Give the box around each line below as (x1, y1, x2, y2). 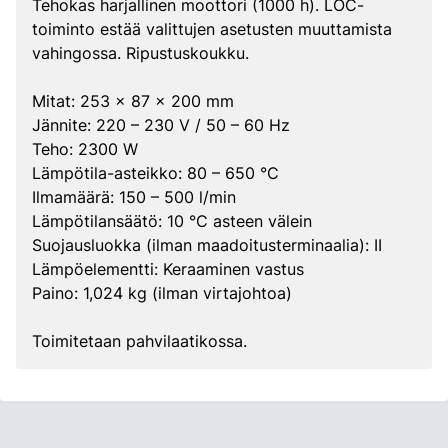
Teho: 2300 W (32, 139, 138, 159)
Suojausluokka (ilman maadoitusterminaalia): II (32, 235, 382, 255)
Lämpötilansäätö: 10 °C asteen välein (32, 211, 312, 231)
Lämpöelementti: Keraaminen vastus (32, 259, 304, 279)
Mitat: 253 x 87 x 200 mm (32, 91, 234, 111)
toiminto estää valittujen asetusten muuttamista (32, 19, 392, 39)
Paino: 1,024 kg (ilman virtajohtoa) (32, 283, 292, 303)
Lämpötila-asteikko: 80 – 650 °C (32, 163, 279, 183)
